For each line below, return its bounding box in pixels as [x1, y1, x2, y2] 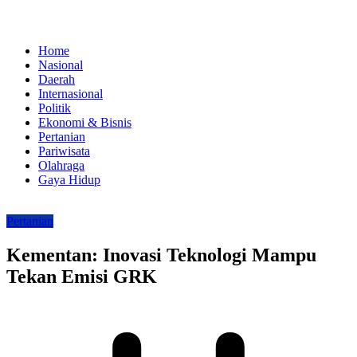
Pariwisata [38, 144, 90, 158]
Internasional [38, 87, 103, 100]
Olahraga [38, 159, 84, 172]
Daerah [38, 73, 75, 86]
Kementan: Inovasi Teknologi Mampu [6, 244, 316, 265]
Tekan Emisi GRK [6, 265, 157, 287]
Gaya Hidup [38, 173, 100, 186]
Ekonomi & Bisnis [38, 116, 131, 129]
